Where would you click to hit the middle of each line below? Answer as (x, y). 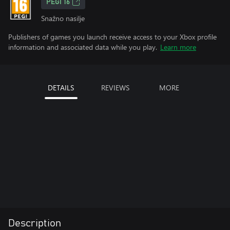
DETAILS (61, 88)
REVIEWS (115, 88)
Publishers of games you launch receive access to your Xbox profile (112, 37)
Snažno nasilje (63, 18)
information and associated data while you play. (83, 47)
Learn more (178, 47)
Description (35, 223)
